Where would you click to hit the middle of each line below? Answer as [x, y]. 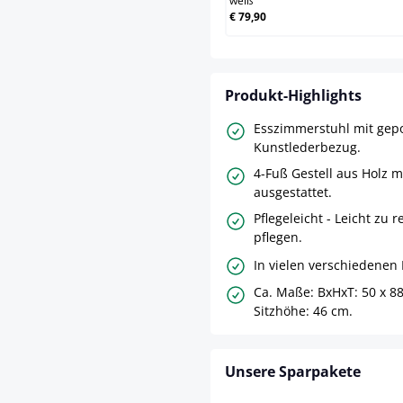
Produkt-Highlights [293, 96]
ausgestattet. [293, 193]
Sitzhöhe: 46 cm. [303, 311]
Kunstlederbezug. [307, 148]
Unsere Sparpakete [293, 372]
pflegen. [278, 237]
